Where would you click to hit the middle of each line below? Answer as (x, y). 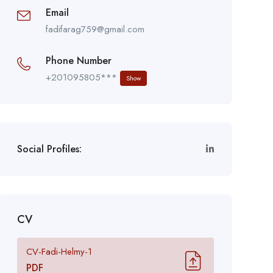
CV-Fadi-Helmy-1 (59, 251)
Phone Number (78, 60)
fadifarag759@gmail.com (95, 29)
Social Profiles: (49, 149)
